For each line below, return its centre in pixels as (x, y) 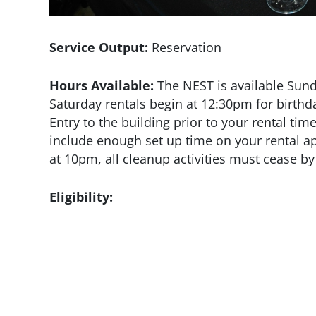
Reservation (185, 48)
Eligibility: (81, 197)
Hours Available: (102, 86)
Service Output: (99, 48)
